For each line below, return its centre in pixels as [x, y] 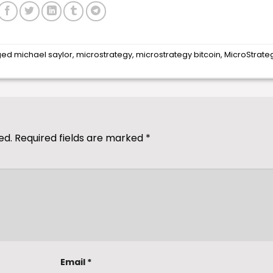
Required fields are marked [80, 138]
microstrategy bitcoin [179, 54]
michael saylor [44, 54]
